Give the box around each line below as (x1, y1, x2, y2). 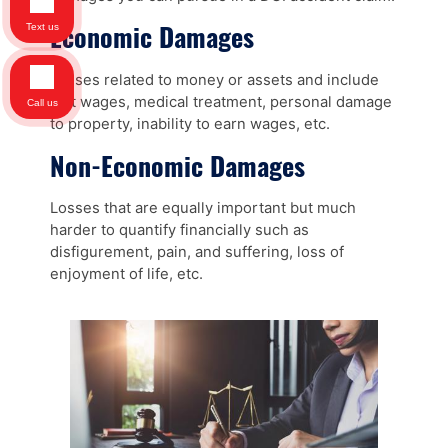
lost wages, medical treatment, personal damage (50, 92, 392, 111)
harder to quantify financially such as (50, 221, 309, 240)
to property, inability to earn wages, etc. (50, 114, 330, 133)
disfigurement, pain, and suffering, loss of (50, 243, 344, 262)
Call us (26, 97, 58, 108)
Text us (25, 21, 59, 32)
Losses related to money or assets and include (50, 70, 379, 89)
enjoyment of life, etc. (50, 265, 203, 284)
